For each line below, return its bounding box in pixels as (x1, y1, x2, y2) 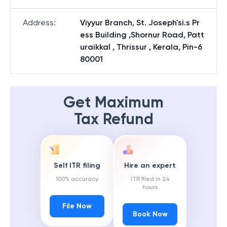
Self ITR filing (54, 161, 100, 170)
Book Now (132, 210, 168, 219)
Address (23, 18, 54, 27)
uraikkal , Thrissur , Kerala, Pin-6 (80, 42, 202, 52)
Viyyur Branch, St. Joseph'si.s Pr (80, 18, 200, 27)
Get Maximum (63, 93, 164, 111)
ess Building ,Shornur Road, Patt (80, 30, 204, 40)
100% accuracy (56, 175, 98, 183)
